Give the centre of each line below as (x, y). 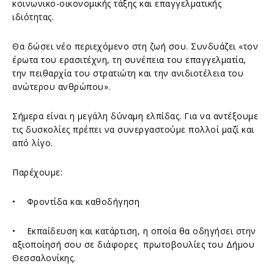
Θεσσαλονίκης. (44, 257)
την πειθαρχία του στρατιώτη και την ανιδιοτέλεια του (128, 73)
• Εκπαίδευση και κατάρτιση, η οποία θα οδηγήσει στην (134, 231)
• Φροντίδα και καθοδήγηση (76, 201)
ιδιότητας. (33, 17)
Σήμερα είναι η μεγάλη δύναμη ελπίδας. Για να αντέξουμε (135, 116)
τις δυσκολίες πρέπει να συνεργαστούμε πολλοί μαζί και (133, 129)
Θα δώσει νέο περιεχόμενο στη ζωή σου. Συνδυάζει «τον (135, 46)
